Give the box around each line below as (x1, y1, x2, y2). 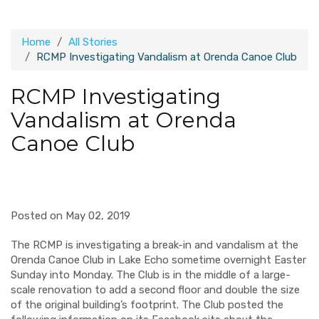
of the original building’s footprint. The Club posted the (11, 298, 283, 311)
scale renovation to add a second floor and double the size (11, 283, 300, 296)
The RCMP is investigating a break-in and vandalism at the (11, 239, 298, 251)
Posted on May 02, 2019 (11, 209, 130, 222)
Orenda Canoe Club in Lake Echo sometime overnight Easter (11, 253, 306, 266)
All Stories (68, 36, 117, 48)
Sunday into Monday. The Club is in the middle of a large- (11, 268, 291, 281)
